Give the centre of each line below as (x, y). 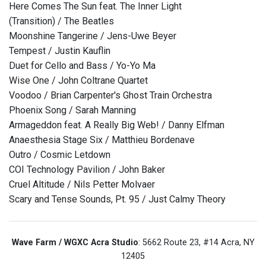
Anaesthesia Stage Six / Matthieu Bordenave (102, 140)
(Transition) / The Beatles (61, 21)
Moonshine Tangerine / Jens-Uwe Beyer (93, 36)
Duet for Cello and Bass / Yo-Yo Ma (82, 66)
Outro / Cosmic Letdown (60, 155)
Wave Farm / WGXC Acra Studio (75, 243)
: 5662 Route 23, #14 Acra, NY (196, 243)
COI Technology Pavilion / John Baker (87, 170)
